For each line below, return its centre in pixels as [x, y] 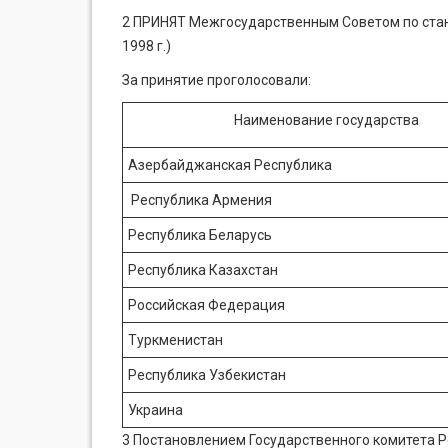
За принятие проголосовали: [216, 80]
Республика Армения [200, 200]
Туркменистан [175, 340]
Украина [155, 410]
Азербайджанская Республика [230, 165]
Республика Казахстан [203, 270]
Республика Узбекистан [207, 375]
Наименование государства [326, 120]
